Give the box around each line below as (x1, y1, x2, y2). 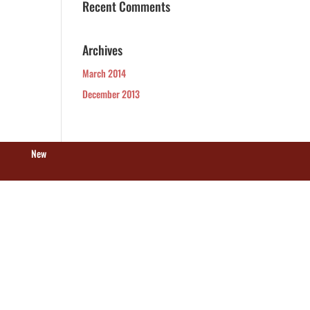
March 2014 (82, 66, 127, 80)
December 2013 (82, 86, 140, 101)
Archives (82, 41, 123, 59)
